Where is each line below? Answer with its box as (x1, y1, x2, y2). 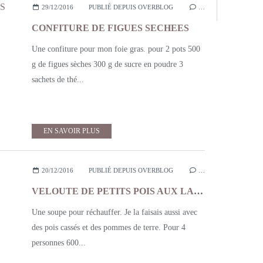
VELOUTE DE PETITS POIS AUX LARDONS (194, 186, 203, 196)
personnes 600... (32, 238, 86, 247)
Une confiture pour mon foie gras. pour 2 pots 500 (32, 45, 200, 53)
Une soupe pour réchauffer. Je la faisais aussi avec (32, 208, 197, 217)
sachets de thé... (32, 75, 84, 84)
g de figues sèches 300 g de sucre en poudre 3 (32, 60, 183, 69)
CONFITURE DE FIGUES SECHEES (32, 23, 189, 33)
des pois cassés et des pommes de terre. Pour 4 (32, 223, 186, 232)
